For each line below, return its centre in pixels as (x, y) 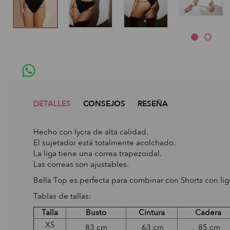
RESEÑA (153, 103)
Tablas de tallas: (62, 196)
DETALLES (52, 103)
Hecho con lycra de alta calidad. (91, 132)
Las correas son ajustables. (81, 164)
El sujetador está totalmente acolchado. (104, 142)
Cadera (208, 212)
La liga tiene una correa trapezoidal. (98, 153)
